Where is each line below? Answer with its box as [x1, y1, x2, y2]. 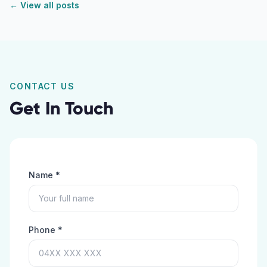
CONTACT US [10, 81, 74, 91]
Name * [29, 170, 60, 180]
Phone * [29, 225, 63, 235]
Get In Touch [10, 97, 113, 119]
